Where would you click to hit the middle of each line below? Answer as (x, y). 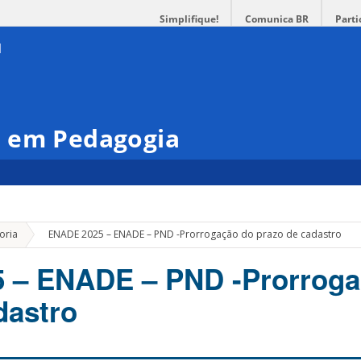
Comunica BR (277, 19)
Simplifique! (189, 19)
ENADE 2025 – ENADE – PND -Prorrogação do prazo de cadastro (195, 234)
